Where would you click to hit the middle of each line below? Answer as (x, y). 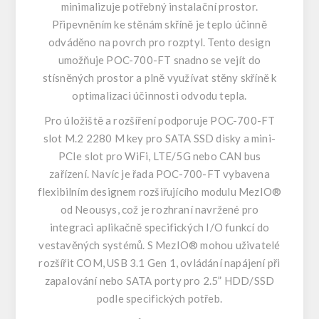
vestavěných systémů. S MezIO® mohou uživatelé (159, 245)
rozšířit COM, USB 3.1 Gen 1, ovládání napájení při (159, 263)
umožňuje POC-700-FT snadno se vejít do (159, 60)
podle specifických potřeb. (159, 298)
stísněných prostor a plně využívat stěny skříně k (159, 78)
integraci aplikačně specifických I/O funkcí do (159, 227)
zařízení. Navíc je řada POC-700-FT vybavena (159, 174)
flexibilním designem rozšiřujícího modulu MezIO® (159, 192)
